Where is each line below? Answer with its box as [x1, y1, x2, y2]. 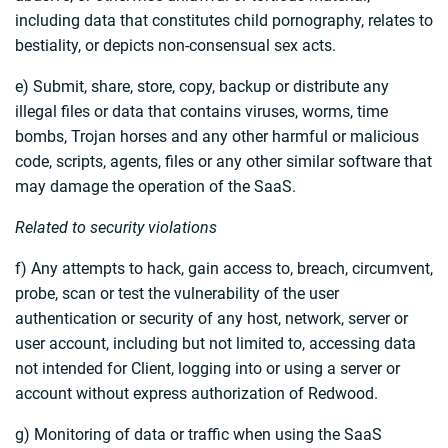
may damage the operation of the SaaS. [15, 177, 296, 197]
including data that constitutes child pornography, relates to [15, 11, 433, 31]
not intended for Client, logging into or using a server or [15, 359, 400, 379]
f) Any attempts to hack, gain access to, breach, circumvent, [15, 259, 433, 279]
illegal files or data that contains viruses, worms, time [15, 102, 388, 122]
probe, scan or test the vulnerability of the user [15, 284, 339, 304]
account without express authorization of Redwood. [15, 384, 378, 404]
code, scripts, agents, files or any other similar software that [15, 152, 432, 172]
